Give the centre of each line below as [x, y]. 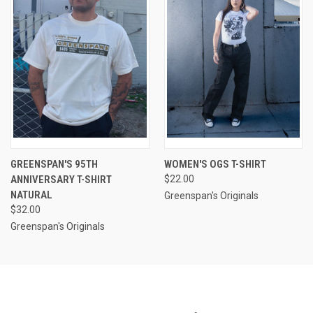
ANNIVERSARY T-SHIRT [61, 179]
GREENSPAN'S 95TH [54, 164]
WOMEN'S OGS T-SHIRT [215, 164]
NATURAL [31, 195]
